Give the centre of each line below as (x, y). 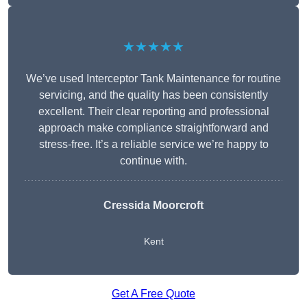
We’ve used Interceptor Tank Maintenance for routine (153, 79)
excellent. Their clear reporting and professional (153, 112)
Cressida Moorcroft (153, 206)
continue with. (153, 161)
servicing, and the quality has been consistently (153, 95)
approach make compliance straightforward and (153, 128)
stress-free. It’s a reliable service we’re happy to (153, 145)
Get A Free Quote (153, 294)
